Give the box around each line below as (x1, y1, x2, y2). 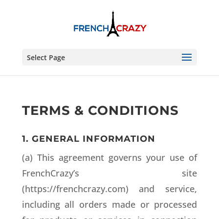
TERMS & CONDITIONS (22, 103, 179, 118)
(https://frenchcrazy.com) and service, (22, 183, 197, 195)
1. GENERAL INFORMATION (22, 133, 155, 144)
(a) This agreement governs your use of (22, 152, 197, 163)
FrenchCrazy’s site (22, 167, 197, 179)
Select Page (26, 53, 65, 62)
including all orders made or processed (22, 198, 197, 210)
